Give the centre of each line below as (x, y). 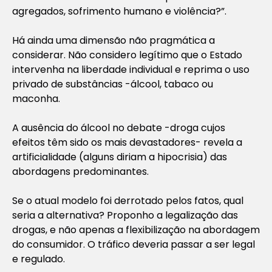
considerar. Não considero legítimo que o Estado (127, 55)
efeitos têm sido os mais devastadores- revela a (127, 142)
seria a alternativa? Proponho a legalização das (125, 215)
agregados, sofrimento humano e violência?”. (119, 11)
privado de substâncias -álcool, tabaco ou (113, 84)
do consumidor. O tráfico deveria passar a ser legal (134, 244)
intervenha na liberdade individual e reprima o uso (131, 69)
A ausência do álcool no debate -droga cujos (119, 127)
